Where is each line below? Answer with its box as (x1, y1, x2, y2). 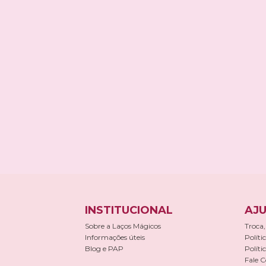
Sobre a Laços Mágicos (85, 221, 161, 230)
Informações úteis (85, 233, 145, 242)
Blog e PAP (85, 244, 123, 253)
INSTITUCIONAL (85, 204, 173, 217)
